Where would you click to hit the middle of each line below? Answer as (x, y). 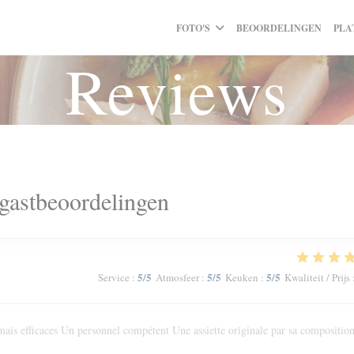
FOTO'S (193, 28)
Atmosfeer (177, 277)
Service (113, 277)
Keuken (241, 277)
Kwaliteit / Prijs (317, 277)
